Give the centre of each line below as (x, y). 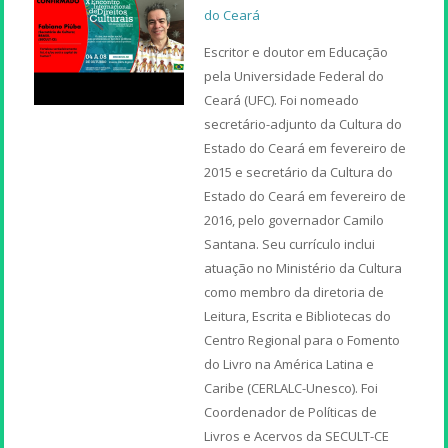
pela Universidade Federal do (294, 75)
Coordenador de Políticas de (291, 411)
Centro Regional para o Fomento (302, 339)
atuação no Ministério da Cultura (303, 267)
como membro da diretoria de (294, 291)
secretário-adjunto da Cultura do (303, 123)
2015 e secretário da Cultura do (299, 171)
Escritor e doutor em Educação (296, 51)
